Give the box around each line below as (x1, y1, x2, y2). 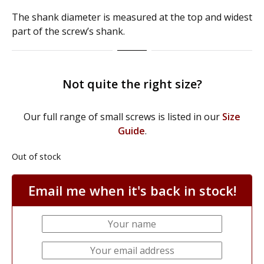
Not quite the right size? (62, 76, 202, 92)
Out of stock (12, 150, 61, 162)
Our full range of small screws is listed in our (24, 110, 222, 123)
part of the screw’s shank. (12, 25, 125, 38)
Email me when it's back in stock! (28, 181, 236, 199)
